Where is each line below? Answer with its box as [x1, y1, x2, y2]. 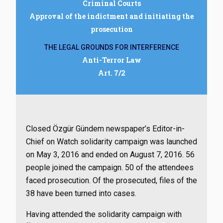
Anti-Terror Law [82, 55, 141, 65]
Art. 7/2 [98, 68, 125, 78]
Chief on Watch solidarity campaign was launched [26, 137, 197, 146]
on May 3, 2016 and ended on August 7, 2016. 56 [26, 150, 195, 159]
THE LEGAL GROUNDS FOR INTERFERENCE [44, 43, 179, 51]
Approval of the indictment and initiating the [29, 11, 194, 21]
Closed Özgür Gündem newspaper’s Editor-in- [26, 124, 185, 133]
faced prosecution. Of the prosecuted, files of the [26, 176, 197, 185]
